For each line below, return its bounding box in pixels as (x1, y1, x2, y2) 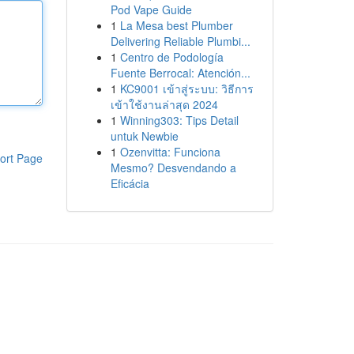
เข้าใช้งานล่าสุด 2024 (110, 96, 218, 112)
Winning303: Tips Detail (119, 112, 239, 128)
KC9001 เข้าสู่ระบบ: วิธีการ (119, 81, 254, 96)
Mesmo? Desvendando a (110, 160, 236, 175)
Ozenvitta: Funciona (119, 144, 220, 160)
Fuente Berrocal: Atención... (110, 65, 250, 81)
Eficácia (110, 175, 149, 191)
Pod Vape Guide (110, 2, 192, 17)
